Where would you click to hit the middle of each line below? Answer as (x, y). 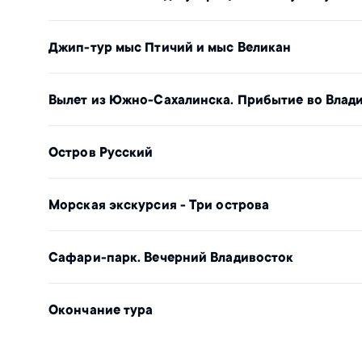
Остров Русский (101, 154)
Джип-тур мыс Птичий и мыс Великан (170, 48)
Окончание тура (101, 311)
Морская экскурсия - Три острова (159, 206)
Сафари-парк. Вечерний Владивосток (171, 259)
